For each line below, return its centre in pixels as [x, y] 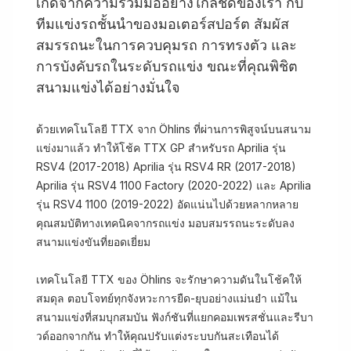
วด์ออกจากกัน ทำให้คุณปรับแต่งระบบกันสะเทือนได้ [157, 336]
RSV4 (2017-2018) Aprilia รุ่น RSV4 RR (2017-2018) [166, 166]
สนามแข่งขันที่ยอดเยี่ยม [93, 242]
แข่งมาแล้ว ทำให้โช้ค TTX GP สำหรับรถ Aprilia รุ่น [161, 148]
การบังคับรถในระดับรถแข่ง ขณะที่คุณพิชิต [167, 66]
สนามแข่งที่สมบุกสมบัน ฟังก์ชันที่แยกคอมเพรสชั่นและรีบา [175, 317]
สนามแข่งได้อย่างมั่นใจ [108, 87]
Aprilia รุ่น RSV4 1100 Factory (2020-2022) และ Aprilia [174, 185]
